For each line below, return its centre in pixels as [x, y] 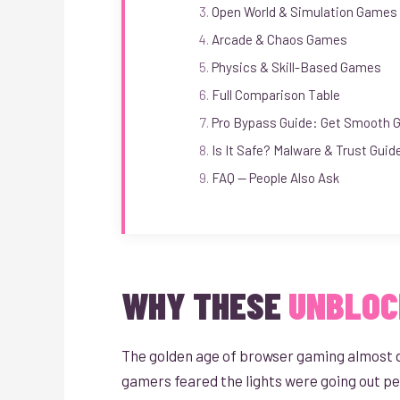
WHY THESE [205, 305]
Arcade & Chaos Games [279, 39]
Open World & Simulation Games [304, 11]
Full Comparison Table [276, 94]
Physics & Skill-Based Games [296, 67]
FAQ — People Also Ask [275, 177]
